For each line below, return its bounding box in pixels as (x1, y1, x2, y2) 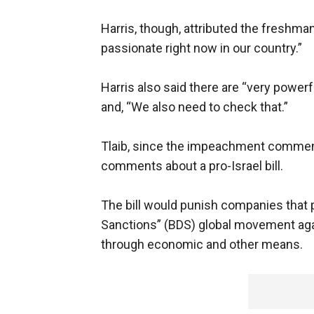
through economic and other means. (101, 237, 303, 252)
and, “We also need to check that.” (101, 100, 288, 115)
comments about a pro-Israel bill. (101, 158, 283, 174)
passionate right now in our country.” (101, 41, 302, 56)
